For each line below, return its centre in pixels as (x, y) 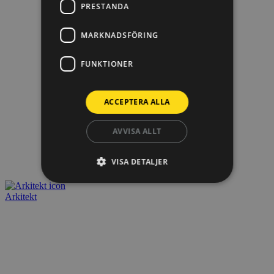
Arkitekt (21, 197)
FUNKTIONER (107, 64)
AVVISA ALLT (137, 131)
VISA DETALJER (140, 162)
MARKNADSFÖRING (120, 35)
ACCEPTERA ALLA (137, 102)
